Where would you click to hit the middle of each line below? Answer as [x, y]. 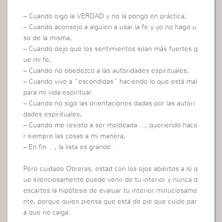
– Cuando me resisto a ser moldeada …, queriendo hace [111, 126]
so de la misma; [48, 38]
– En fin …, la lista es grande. [68, 147]
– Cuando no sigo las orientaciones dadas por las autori [109, 104]
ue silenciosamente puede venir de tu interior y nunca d [111, 180]
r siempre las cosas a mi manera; [75, 137]
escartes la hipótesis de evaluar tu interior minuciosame [111, 191]
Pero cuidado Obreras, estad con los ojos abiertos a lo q [111, 169]
